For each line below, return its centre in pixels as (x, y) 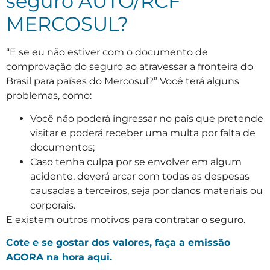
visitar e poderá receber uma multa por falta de (143, 133)
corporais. (53, 205)
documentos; (62, 147)
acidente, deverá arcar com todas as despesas (140, 176)
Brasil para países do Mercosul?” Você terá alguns (123, 81)
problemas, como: (49, 95)
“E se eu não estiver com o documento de (107, 52)
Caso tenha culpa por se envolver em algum (136, 162)
